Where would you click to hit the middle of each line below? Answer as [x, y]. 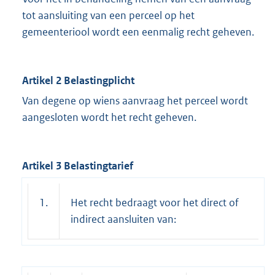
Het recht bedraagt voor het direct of [155, 203]
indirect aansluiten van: [123, 219]
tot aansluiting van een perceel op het [108, 16]
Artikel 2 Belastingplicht [78, 81]
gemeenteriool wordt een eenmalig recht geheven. [138, 32]
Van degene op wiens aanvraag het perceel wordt [135, 101]
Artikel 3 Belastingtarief [78, 166]
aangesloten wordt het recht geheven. [109, 118]
